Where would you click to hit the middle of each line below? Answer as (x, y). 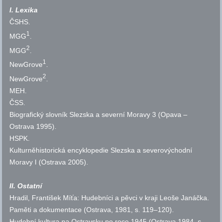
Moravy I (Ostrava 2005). (49, 162)
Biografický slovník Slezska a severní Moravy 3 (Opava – (99, 115)
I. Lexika (24, 10)
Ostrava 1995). (33, 127)
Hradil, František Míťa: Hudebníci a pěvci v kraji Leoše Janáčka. (110, 198)
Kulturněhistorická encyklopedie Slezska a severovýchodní (101, 150)
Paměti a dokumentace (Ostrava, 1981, (71, 210)
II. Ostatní (26, 186)
